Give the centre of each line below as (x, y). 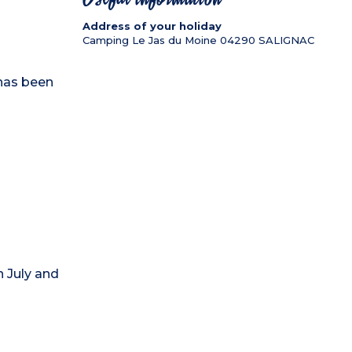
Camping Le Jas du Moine (149, 40)
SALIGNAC (286, 40)
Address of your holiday (152, 26)
